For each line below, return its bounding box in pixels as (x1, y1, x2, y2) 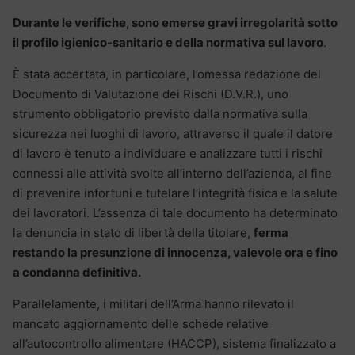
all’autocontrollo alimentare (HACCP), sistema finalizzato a (13, 336, 336, 352)
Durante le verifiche (13, 15, 126, 31)
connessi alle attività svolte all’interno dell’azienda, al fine (13, 166, 332, 181)
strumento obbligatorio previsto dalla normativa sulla (13, 106, 307, 122)
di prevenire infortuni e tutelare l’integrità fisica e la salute (13, 185, 338, 201)
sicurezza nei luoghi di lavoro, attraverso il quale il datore (13, 126, 333, 142)
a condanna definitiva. (13, 265, 141, 281)
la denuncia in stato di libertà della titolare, (13, 225, 254, 241)
